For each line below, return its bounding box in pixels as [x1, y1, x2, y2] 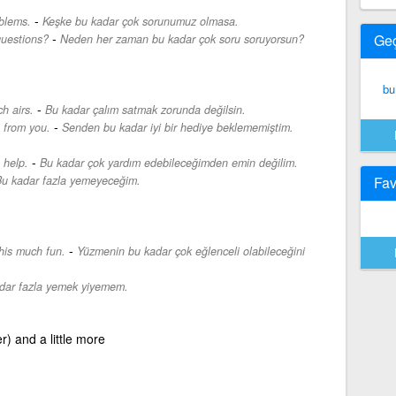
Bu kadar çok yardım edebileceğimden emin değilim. [39, 154, 298, 171]
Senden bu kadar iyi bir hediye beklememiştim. [61, 118, 293, 135]
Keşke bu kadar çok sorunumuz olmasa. [42, 12, 239, 29]
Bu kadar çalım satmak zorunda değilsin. [44, 101, 246, 118]
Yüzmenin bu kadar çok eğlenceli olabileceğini [76, 242, 305, 259]
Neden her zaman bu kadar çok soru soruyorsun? [59, 30, 304, 47]
